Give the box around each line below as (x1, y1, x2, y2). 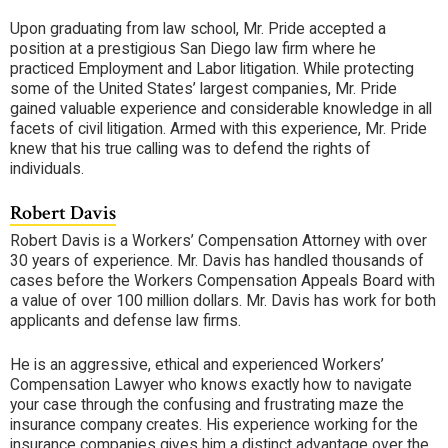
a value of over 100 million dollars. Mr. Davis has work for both (10, 291, 436, 311)
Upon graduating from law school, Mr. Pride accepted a (10, 18, 386, 38)
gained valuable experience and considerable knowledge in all (10, 98, 432, 118)
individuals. (10, 158, 84, 178)
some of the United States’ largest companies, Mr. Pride (10, 78, 397, 98)
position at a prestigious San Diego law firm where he (10, 38, 376, 58)
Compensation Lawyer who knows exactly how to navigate (10, 374, 412, 394)
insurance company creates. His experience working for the (10, 414, 418, 434)
